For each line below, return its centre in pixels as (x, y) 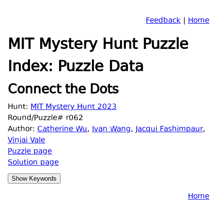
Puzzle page (30, 152)
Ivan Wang (111, 129)
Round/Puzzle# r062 (46, 118)
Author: (23, 129)
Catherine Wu (62, 129)
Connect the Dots (63, 91)
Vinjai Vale (26, 140)
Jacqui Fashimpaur (169, 129)
